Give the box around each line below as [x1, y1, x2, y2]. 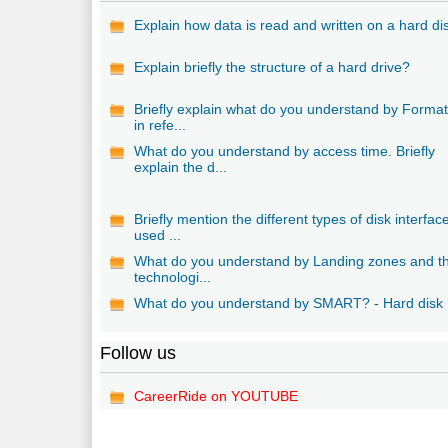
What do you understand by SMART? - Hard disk [134, 294, 444, 311]
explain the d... [134, 158, 228, 175]
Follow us [100, 342, 177, 363]
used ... [134, 226, 182, 243]
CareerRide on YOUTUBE [134, 387, 299, 404]
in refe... [134, 116, 187, 133]
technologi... [134, 268, 212, 285]
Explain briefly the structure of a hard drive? [134, 58, 411, 75]
